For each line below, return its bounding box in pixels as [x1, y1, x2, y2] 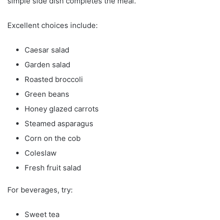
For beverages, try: [7, 185, 73, 195]
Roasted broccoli [25, 75, 83, 84]
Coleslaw [25, 148, 56, 158]
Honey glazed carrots [25, 104, 99, 114]
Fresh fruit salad [25, 163, 81, 173]
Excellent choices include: [7, 21, 98, 30]
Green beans [25, 89, 69, 99]
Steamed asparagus [25, 119, 93, 129]
